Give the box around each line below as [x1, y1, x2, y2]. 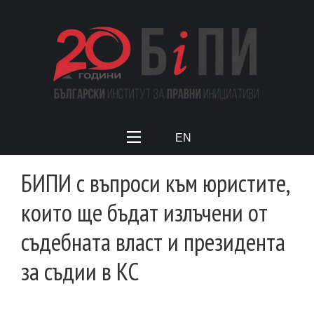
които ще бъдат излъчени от [21, 196, 268, 229]
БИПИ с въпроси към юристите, [21, 167, 289, 200]
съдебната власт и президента [21, 226, 285, 259]
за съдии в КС [21, 255, 139, 288]
